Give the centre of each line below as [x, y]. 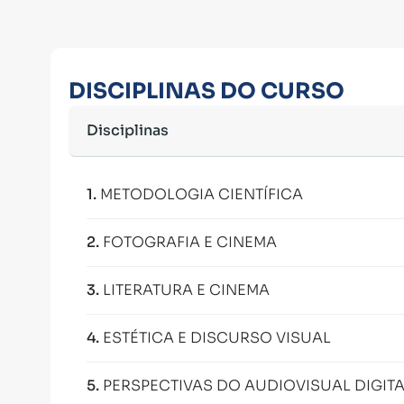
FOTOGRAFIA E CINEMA [190, 242]
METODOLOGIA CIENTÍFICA [202, 194]
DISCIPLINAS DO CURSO [207, 91]
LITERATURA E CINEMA [186, 290]
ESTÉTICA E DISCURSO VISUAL [217, 338]
